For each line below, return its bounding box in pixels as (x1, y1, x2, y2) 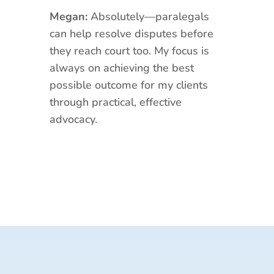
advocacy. (49, 111, 97, 127)
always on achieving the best (49, 60, 194, 75)
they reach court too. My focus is (49, 43, 209, 58)
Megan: (49, 9, 87, 24)
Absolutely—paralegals (87, 9, 209, 24)
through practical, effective (49, 94, 182, 109)
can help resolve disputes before (49, 26, 213, 41)
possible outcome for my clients (49, 77, 208, 92)
